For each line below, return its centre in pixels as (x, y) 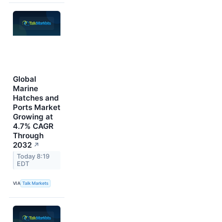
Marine (26, 88)
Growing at (33, 116)
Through (28, 135)
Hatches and (36, 98)
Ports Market (37, 107)
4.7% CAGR (33, 126)
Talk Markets (36, 183)
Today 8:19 (33, 157)
